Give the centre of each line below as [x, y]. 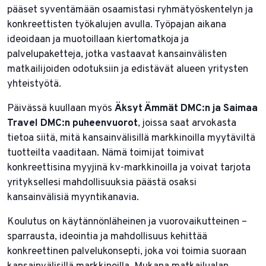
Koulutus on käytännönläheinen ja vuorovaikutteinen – [127, 222]
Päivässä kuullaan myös [61, 108]
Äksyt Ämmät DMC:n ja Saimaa [186, 108]
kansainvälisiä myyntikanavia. [73, 197]
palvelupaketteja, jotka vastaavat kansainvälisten [117, 54]
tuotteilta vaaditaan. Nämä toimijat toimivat [106, 153]
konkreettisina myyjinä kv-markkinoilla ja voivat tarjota [129, 168]
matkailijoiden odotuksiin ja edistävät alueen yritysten [128, 69]
